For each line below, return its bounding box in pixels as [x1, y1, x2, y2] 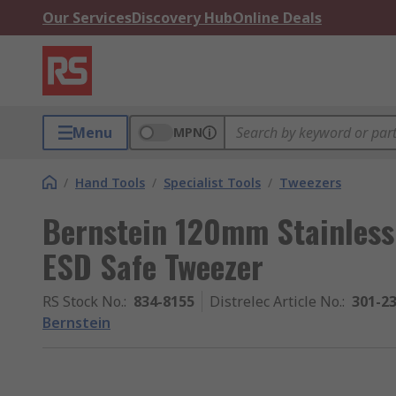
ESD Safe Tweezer [42, 242, 263, 289]
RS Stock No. [42, 292, 124, 311]
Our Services [42, 8, 132, 27]
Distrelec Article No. [209, 292, 342, 311]
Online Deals [232, 8, 322, 27]
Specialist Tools [164, 174, 261, 191]
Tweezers [279, 174, 341, 191]
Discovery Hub [132, 8, 232, 27]
